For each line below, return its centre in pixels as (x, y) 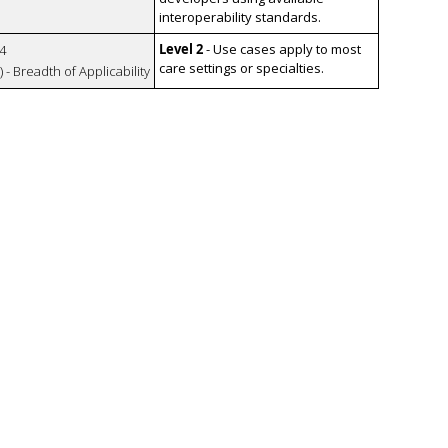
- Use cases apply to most (283, 49)
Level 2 (180, 49)
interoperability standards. (239, 17)
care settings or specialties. (241, 68)
